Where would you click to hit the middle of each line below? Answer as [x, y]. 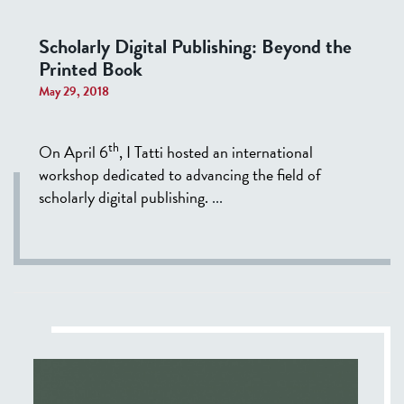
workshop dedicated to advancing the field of [180, 174]
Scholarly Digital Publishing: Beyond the [195, 46]
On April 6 [73, 151]
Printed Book [91, 69]
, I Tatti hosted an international [216, 151]
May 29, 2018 [74, 91]
